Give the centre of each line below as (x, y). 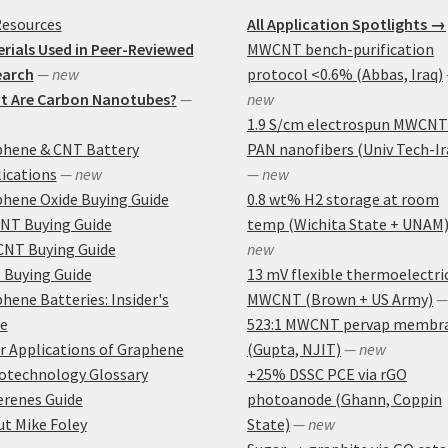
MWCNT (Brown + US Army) (340, 299)
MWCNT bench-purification (341, 49)
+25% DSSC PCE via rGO (327, 374)
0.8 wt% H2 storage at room (343, 199)
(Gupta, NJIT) (294, 349)
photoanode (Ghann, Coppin (345, 399)
